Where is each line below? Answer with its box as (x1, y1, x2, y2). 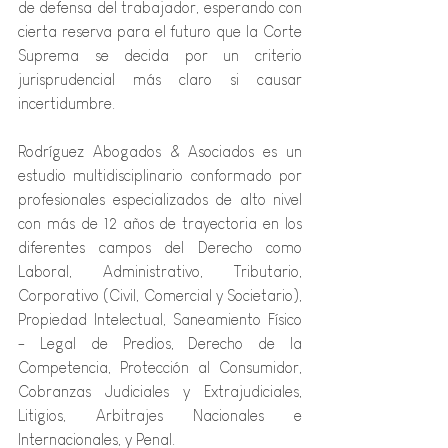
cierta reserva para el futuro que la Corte (18, 23, 302, 41)
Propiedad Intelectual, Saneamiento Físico (18, 311, 302, 329)
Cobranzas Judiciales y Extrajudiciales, (18, 383, 302, 401)
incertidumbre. (18, 95, 119, 113)
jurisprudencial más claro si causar (18, 71, 302, 89)
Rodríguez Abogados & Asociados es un (18, 143, 302, 161)
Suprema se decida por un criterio (18, 47, 302, 65)
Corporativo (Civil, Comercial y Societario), (18, 287, 302, 305)
